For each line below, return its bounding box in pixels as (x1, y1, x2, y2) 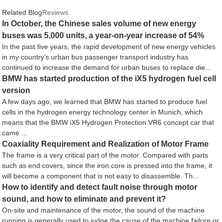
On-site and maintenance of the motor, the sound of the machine (2, 206, 205, 214)
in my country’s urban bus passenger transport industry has (2, 53, 189, 61)
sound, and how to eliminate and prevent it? (2, 194, 166, 203)
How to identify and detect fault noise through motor (2, 182, 198, 191)
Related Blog (2, 8, 43, 16)
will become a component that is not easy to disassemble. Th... (2, 171, 199, 180)
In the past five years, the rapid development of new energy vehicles (2, 42, 216, 51)
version (2, 86, 31, 95)
